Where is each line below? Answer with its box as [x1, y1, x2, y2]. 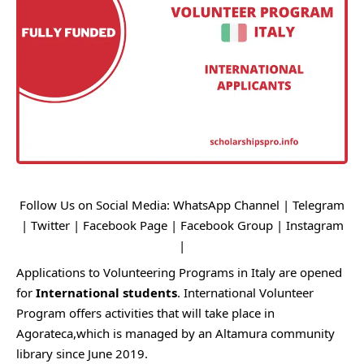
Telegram [292, 197, 344, 214]
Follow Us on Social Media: [19, 197, 173, 214]
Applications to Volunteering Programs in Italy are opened [16, 264, 342, 281]
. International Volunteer [177, 284, 314, 301]
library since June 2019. [16, 345, 148, 362]
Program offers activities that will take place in [16, 305, 275, 322]
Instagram [285, 217, 344, 234]
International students [36, 284, 177, 301]
